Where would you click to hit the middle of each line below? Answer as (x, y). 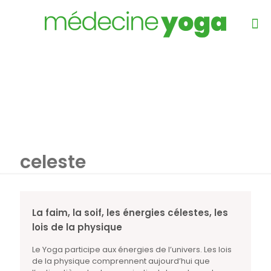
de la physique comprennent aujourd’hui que (121, 261)
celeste (53, 162)
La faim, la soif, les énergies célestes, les (130, 213)
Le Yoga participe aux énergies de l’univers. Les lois (132, 250)
